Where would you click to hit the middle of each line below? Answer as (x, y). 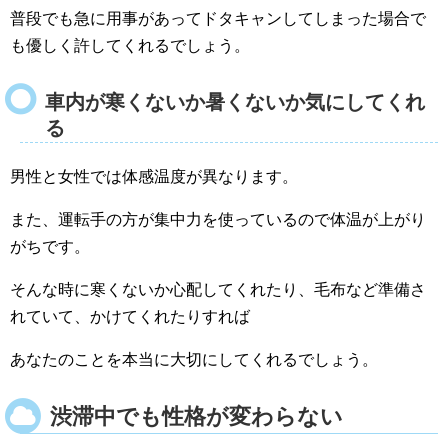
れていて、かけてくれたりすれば (130, 316)
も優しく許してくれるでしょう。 (130, 45)
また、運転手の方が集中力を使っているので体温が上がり (218, 219)
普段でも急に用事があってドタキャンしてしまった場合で (218, 18)
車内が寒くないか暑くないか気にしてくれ (235, 101)
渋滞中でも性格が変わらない (196, 416)
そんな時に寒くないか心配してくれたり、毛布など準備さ (218, 289)
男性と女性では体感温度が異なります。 (154, 176)
